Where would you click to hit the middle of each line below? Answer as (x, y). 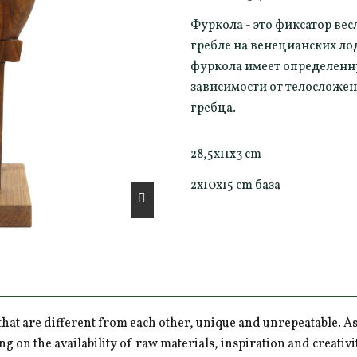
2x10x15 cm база (235, 186)
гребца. (213, 109)
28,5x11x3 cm (226, 155)
